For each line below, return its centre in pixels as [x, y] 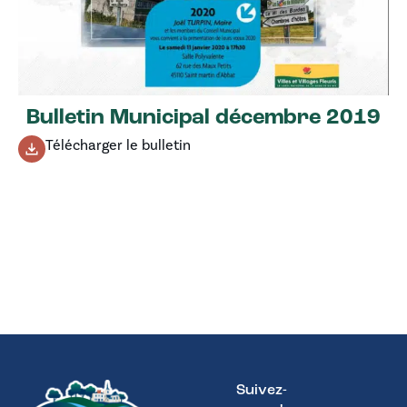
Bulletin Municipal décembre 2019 [203, 118]
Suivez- [261, 390]
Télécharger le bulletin [118, 144]
